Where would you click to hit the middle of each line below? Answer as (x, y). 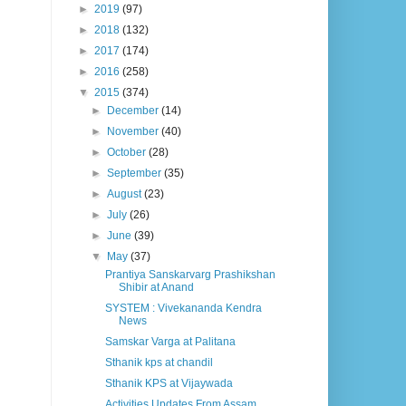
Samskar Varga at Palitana (170, 342)
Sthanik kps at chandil (159, 363)
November (135, 132)
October (128, 153)
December (135, 111)
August (126, 194)
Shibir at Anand (156, 288)
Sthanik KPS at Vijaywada (169, 384)
